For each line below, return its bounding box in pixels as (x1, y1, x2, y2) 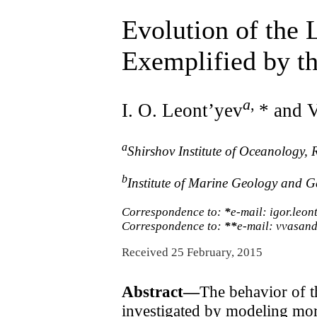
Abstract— (122, 282, 200, 301)
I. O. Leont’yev (122, 99, 243, 121)
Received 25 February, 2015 (122, 246, 263, 260)
